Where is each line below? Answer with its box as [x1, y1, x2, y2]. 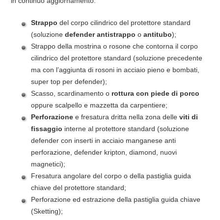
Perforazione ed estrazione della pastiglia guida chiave [31, 195, 201, 204]
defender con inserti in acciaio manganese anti [31, 137, 176, 145]
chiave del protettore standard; [31, 184, 127, 192]
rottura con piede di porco [111, 89, 200, 98]
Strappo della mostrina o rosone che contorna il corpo [31, 42, 198, 51]
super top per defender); [31, 78, 108, 86]
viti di [179, 113, 198, 121]
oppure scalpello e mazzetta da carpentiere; [31, 101, 168, 110]
